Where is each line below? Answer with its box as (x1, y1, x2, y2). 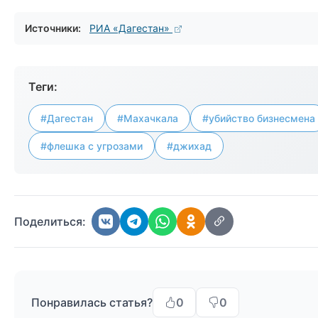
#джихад (167, 140, 212, 152)
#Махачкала (117, 112, 178, 124)
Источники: (25, 22, 81, 34)
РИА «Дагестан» (89, 22, 172, 34)
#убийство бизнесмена (202, 112, 315, 124)
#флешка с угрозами (40, 140, 143, 152)
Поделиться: (14, 214, 86, 229)
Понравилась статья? (31, 295, 153, 309)
